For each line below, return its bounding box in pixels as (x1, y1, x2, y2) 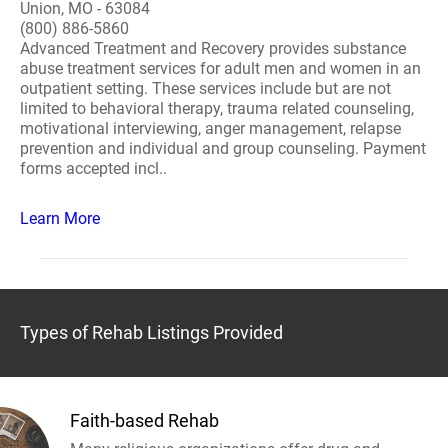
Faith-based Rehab (70, 410, 219, 431)
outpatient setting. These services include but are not (20, 79, 391, 98)
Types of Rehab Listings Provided (20, 322, 283, 343)
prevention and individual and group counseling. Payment (20, 139, 426, 158)
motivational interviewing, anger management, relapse (20, 119, 401, 138)
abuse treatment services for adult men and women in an (20, 59, 421, 78)
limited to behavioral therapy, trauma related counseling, (20, 99, 414, 118)
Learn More (20, 209, 100, 228)
